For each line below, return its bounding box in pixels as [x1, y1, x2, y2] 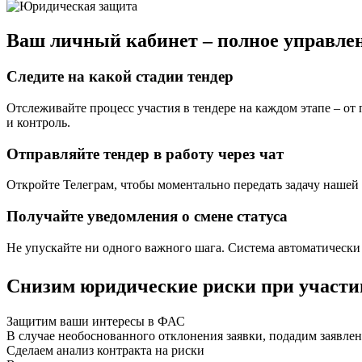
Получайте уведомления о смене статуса [6, 208, 288, 225]
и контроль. [6, 115, 70, 129]
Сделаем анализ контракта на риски [6, 343, 204, 357]
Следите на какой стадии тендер [6, 68, 234, 86]
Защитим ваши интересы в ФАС [6, 314, 185, 328]
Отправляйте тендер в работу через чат [6, 145, 284, 162]
